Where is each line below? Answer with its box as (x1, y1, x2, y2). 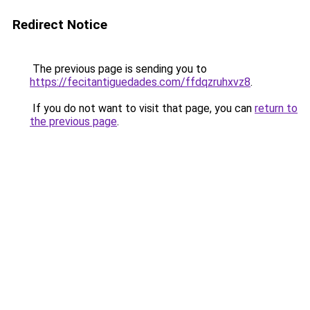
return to (255, 102, 298, 115)
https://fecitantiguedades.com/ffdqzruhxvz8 (30, 75, 250, 89)
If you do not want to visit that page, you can (30, 102, 255, 115)
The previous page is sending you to (30, 62, 207, 75)
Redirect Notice (12, 17, 107, 33)
